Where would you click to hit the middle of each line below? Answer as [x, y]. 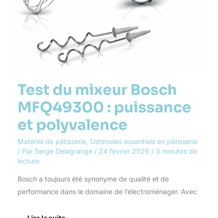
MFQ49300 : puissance [104, 107]
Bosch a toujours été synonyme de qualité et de [93, 179]
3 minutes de [176, 151]
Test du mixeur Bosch [97, 90]
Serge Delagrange [64, 151]
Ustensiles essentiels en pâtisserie [144, 141]
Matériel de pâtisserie [52, 141]
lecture [28, 161]
